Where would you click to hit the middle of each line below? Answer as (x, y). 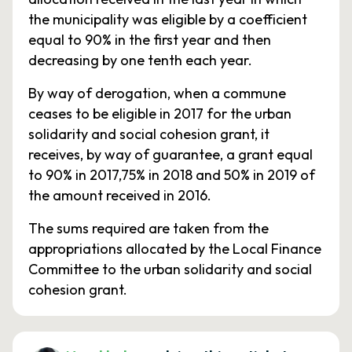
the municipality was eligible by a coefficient (168, 19)
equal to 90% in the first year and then (150, 40)
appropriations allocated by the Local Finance (175, 249)
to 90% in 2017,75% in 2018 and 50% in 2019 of (172, 175)
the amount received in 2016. (120, 195)
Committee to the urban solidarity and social (170, 269)
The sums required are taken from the (148, 228)
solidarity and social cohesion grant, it (149, 134)
